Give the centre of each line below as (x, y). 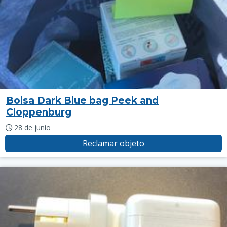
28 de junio (32, 127)
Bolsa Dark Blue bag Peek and (82, 101)
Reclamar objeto (113, 143)
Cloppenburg (39, 112)
